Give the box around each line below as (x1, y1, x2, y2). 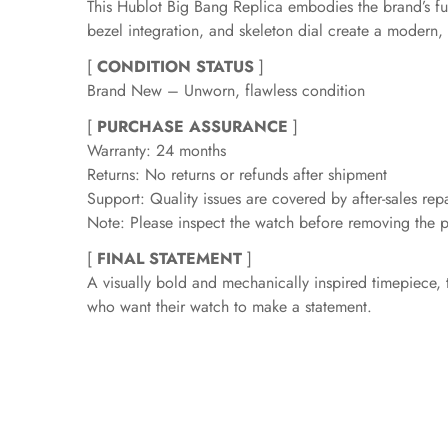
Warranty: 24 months (87, 139, 226, 163)
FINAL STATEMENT (97, 247, 242, 271)
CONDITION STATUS (97, 55, 254, 79)
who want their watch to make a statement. (87, 295, 372, 319)
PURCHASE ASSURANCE (97, 115, 288, 139)
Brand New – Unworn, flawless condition (87, 79, 365, 103)
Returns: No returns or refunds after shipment (87, 163, 387, 187)
